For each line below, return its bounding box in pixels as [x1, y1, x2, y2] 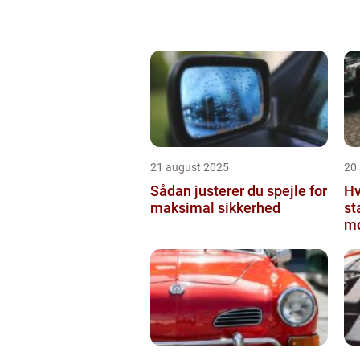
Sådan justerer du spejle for [150, 182, 327, 199]
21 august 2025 [150, 160, 229, 174]
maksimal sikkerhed [150, 198, 280, 216]
